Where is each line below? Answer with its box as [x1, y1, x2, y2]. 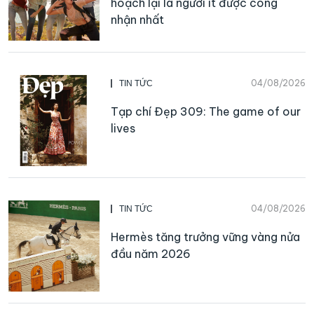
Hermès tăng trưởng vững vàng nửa [111, 230, 300, 245]
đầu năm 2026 [111, 247, 191, 261]
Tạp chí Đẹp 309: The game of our [111, 104, 301, 119]
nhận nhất [111, 13, 164, 27]
